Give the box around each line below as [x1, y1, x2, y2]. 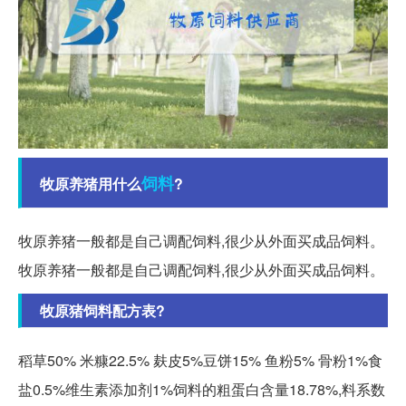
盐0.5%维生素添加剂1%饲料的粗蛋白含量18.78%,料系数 [18, 379, 385, 401]
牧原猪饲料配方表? [40, 300, 165, 322]
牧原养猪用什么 [40, 173, 141, 195]
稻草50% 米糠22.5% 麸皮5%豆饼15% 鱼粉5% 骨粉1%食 [18, 350, 382, 372]
